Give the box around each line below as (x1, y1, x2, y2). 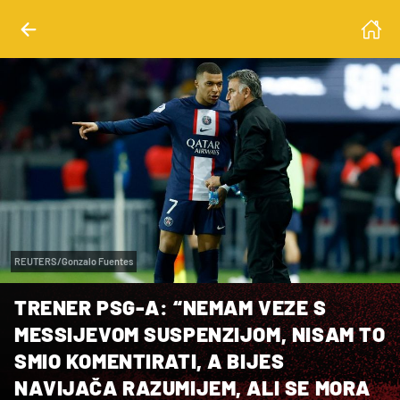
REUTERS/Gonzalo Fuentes (14, 254, 133, 267)
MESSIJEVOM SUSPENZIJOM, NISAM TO (14, 321, 386, 346)
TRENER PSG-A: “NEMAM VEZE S (14, 294, 327, 320)
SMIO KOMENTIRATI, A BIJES (14, 347, 285, 373)
